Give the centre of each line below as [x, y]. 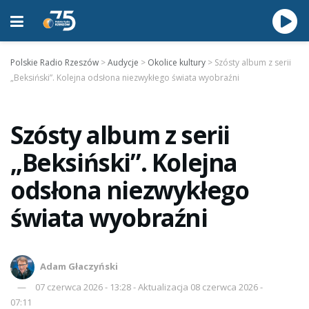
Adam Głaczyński [79, 266]
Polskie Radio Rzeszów [54, 62]
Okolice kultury [177, 62]
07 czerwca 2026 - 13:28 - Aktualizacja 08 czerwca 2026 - [149, 287]
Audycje [123, 62]
